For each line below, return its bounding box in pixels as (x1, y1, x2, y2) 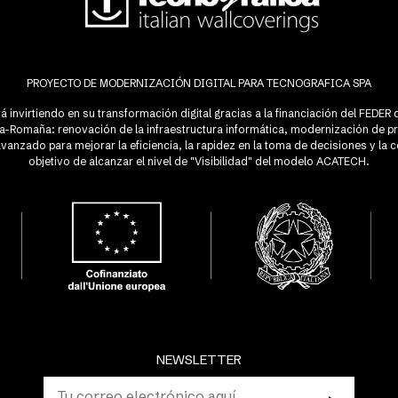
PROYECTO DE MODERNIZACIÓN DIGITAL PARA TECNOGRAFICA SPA (27, 76, 371, 90)
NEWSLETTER (155, 351, 242, 369)
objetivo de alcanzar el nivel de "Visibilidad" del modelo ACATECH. (28, 155, 370, 168)
